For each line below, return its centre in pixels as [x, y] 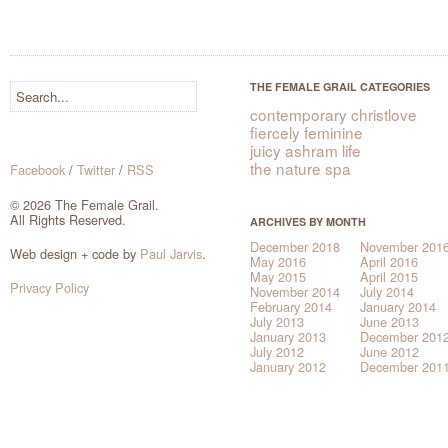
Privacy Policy [49, 287]
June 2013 [389, 322]
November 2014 [295, 292]
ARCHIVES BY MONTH [308, 221]
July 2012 [277, 352]
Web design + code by [75, 253]
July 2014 [387, 292]
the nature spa [300, 168]
